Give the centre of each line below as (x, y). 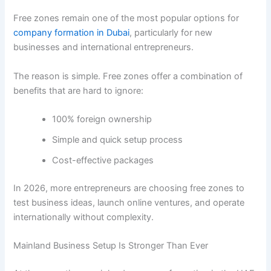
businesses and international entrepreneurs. (104, 47)
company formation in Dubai (72, 33)
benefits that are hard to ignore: (79, 90)
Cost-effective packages (103, 160)
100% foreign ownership (102, 119)
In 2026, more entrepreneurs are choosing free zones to (129, 188)
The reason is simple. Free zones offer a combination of (128, 76)
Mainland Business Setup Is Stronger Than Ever (111, 246)
